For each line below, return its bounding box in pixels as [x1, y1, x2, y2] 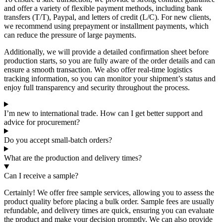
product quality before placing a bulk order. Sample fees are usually [4, 197, 214, 206]
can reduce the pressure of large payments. [4, 30, 136, 39]
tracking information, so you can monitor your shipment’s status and [4, 74, 216, 83]
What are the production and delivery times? [4, 153, 142, 162]
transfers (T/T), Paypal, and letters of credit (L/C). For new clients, [4, 12, 211, 21]
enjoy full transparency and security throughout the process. [4, 83, 190, 92]
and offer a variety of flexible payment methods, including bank [4, 3, 202, 12]
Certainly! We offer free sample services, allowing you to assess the [4, 188, 214, 197]
